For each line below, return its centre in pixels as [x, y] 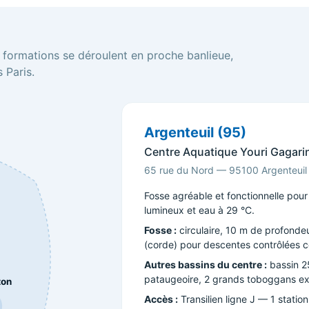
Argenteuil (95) [195, 132]
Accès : [161, 299]
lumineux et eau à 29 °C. [199, 210]
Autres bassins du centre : [206, 265]
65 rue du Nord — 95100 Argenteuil [226, 170]
